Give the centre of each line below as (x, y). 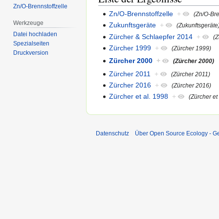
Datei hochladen (35, 34)
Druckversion (31, 53)
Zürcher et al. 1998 (139, 97)
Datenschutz (112, 133)
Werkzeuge (29, 23)
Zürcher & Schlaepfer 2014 (151, 36)
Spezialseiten (32, 44)
